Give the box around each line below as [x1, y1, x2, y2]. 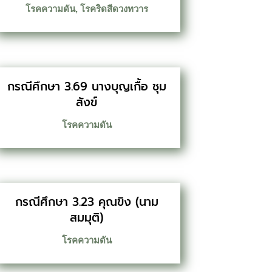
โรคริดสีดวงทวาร [80, 4, 148, 15]
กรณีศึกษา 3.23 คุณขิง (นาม [15, 192, 158, 211]
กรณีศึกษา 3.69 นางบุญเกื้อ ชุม [7, 77, 166, 95]
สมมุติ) [70, 208, 104, 226]
